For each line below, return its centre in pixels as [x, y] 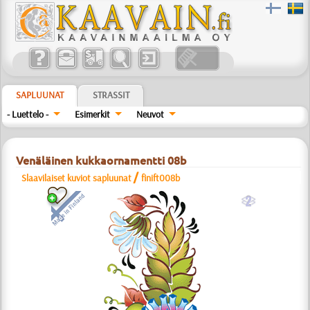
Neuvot [150, 114]
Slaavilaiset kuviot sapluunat [77, 178]
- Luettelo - [28, 114]
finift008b [161, 178]
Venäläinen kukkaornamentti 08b [102, 161]
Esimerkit [93, 114]
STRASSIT [111, 95]
